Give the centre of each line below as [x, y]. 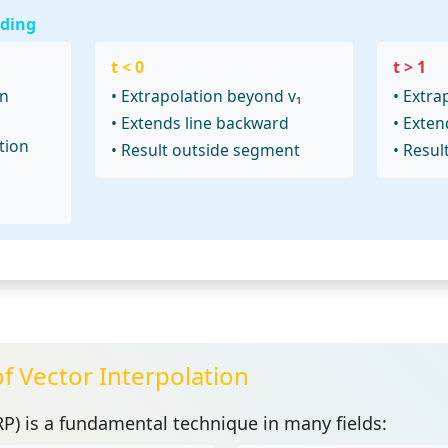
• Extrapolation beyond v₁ [207, 95]
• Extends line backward [200, 122]
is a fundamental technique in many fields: [203, 422]
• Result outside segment [206, 149]
